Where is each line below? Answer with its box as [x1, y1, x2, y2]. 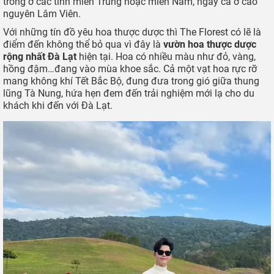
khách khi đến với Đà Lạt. [3, 100, 113, 112]
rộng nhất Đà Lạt [3, 51, 76, 63]
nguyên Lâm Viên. [3, 8, 81, 20]
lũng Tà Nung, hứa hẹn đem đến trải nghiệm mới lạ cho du [3, 87, 254, 100]
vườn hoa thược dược [163, 39, 256, 51]
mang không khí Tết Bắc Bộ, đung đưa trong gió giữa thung [3, 75, 259, 87]
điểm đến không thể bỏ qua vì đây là [3, 39, 163, 51]
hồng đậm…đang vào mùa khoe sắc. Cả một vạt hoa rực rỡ [3, 63, 257, 75]
